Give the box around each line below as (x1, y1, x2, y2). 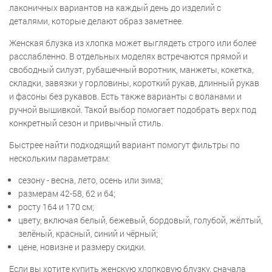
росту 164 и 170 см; (18, 201, 94, 213)
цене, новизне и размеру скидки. (18, 241, 146, 253)
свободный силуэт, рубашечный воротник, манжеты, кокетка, (9, 64, 254, 76)
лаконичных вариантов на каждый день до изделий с (9, 2, 221, 14)
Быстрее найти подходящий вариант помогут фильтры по (9, 139, 240, 151)
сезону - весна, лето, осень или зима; (18, 174, 163, 186)
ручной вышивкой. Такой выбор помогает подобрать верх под (9, 104, 256, 116)
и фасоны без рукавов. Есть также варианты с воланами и (9, 90, 242, 103)
